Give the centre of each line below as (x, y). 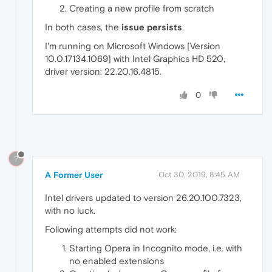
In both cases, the (83, 27)
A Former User (74, 175)
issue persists (152, 27)
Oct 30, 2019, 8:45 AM (199, 174)
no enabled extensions (117, 260)
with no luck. (70, 210)
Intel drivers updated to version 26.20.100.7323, (143, 197)
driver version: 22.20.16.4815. (103, 72)
